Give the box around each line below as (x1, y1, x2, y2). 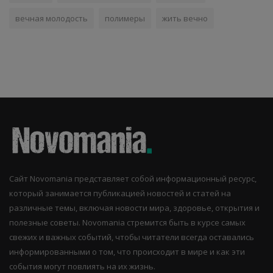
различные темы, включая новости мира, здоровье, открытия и (9, 202, 260, 214)
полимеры (105, 13, 145, 24)
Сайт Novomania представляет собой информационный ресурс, (9, 173, 257, 185)
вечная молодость (15, 13, 88, 24)
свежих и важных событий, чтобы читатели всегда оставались (9, 232, 254, 243)
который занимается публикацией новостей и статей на (9, 188, 231, 199)
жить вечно (162, 13, 208, 24)
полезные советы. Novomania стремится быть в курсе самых (9, 217, 246, 229)
